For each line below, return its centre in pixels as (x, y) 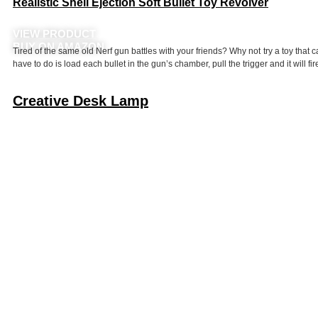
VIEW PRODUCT (54, 34)
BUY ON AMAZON (59, 47)
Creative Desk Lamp (81, 101)
